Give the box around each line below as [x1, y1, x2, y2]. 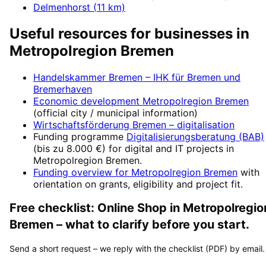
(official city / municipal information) [33, 106, 198, 119]
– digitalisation [166, 118, 235, 131]
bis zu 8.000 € [37, 142, 102, 154]
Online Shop [97, 201, 167, 216]
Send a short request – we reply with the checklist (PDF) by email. [9, 243, 265, 254]
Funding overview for [33, 166, 131, 178]
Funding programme [33, 130, 123, 142]
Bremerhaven [33, 83, 92, 95]
